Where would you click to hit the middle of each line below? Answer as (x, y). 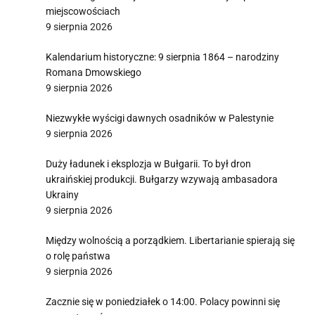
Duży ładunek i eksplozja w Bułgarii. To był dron (148, 164)
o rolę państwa (78, 256)
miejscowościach (83, 11)
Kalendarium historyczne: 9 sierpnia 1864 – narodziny (162, 57)
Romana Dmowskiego (94, 72)
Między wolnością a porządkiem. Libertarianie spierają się (170, 240)
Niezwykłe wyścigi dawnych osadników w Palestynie (160, 118)
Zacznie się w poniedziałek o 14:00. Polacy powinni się (163, 302)
